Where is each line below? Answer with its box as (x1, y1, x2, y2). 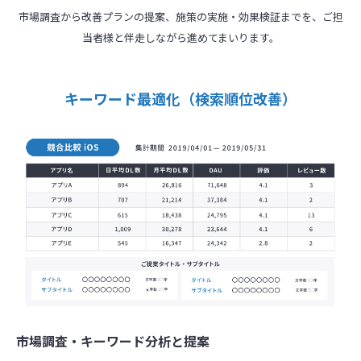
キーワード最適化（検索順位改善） (64, 87, 297, 109)
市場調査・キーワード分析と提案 (16, 330, 210, 351)
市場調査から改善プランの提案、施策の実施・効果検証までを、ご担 (18, 9, 343, 25)
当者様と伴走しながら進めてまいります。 (81, 30, 280, 46)
